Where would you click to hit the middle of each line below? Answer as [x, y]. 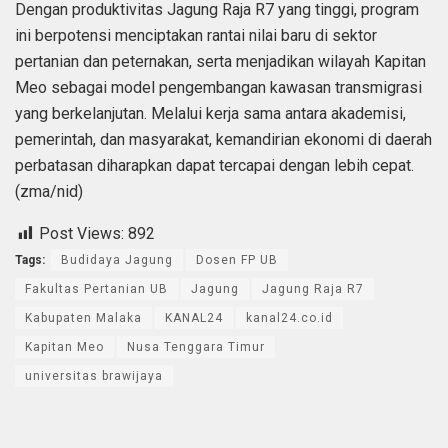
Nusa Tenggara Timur [196, 347]
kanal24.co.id [289, 318]
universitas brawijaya [94, 376]
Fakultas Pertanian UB [96, 289]
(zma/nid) [49, 192]
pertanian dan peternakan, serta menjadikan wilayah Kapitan [220, 62]
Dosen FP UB [237, 260]
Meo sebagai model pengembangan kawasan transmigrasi [218, 88]
